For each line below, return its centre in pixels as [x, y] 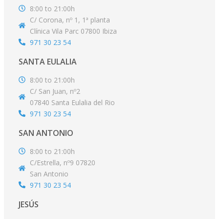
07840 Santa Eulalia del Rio [72, 102]
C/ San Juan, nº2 [55, 91]
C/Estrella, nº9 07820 [62, 162]
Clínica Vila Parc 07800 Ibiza [73, 31]
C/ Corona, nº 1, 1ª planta [70, 20]
